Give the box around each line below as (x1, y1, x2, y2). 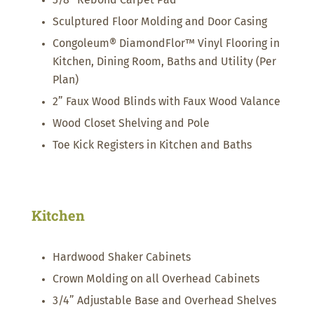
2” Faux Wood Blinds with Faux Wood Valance (52, 96, 280, 108)
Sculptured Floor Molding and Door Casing (52, 16, 267, 28)
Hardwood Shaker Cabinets (52, 252, 191, 264)
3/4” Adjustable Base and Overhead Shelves (52, 295, 276, 307)
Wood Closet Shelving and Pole (52, 118, 210, 130)
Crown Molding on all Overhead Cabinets (52, 273, 259, 285)
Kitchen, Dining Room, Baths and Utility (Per (52, 56, 276, 68)
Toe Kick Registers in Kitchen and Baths (52, 139, 252, 151)
